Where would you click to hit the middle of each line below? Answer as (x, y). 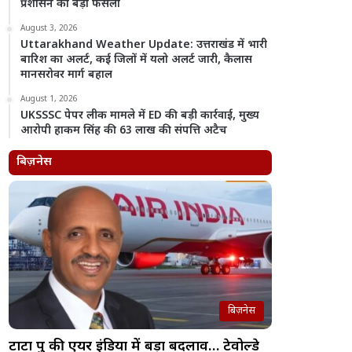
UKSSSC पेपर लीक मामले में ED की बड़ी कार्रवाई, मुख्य (140, 116)
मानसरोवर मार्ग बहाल (67, 75)
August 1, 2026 (49, 99)
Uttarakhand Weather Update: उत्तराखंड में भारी (144, 45)
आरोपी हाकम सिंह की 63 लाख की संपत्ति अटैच (124, 131)
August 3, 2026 (49, 29)
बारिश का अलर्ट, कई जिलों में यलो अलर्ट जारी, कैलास (137, 60)
